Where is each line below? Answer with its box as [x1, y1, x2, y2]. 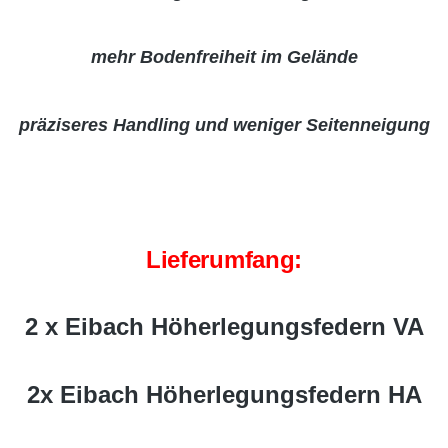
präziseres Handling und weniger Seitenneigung [18, 115, 430, 135]
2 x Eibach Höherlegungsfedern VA [24, 313, 424, 340]
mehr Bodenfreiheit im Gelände [90, 47, 358, 67]
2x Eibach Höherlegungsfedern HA [26, 381, 422, 408]
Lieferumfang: [145, 246, 303, 273]
